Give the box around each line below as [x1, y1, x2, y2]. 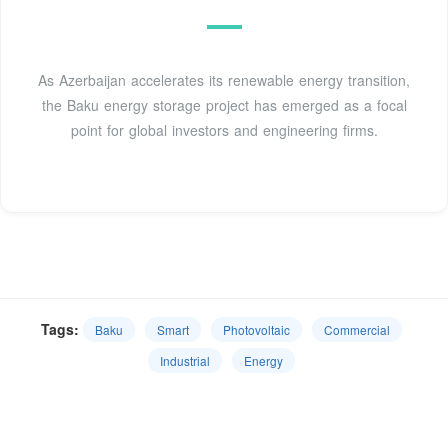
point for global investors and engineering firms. [70, 119, 378, 140]
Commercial [323, 320, 390, 338]
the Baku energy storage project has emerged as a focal [41, 94, 407, 115]
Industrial [159, 351, 210, 369]
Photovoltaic [222, 320, 290, 338]
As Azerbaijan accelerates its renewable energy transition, [38, 69, 410, 90]
